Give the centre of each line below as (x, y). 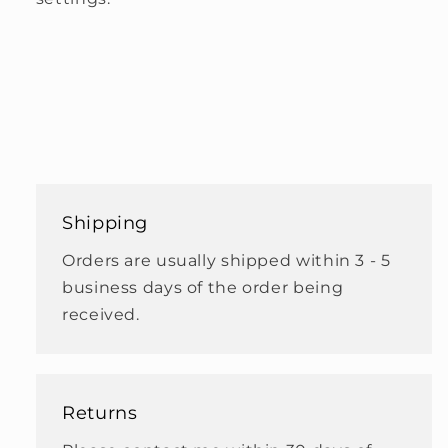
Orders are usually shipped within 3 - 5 (226, 260)
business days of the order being (203, 287)
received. (101, 314)
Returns (100, 412)
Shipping (105, 222)
